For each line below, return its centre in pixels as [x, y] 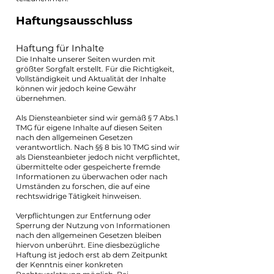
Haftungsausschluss [74, 21]
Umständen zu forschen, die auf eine [83, 186]
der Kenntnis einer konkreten [69, 265]
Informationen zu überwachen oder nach [92, 176]
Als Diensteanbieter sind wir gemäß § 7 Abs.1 [97, 118]
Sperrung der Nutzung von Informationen [93, 225]
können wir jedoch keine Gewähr [76, 88]
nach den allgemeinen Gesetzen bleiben [89, 235]
